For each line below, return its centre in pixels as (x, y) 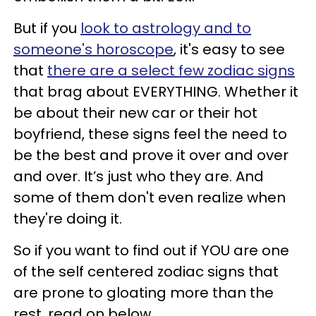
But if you (47, 28)
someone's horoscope (93, 49)
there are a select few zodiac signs (171, 71)
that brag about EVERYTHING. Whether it (156, 92)
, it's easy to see (229, 49)
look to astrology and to (166, 28)
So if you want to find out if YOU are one (151, 250)
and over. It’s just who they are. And (139, 176)
